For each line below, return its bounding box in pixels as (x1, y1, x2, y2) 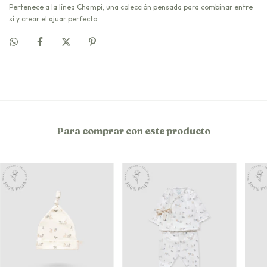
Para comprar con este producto (57, 124, 210, 136)
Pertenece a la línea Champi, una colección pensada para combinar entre (9, 2, 253, 11)
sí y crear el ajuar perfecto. (9, 14, 99, 23)
